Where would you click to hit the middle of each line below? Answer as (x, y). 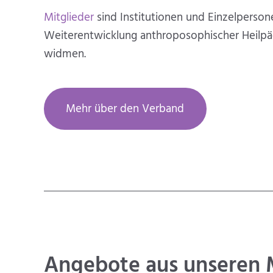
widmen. (65, 55)
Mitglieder (69, 18)
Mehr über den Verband (125, 109)
